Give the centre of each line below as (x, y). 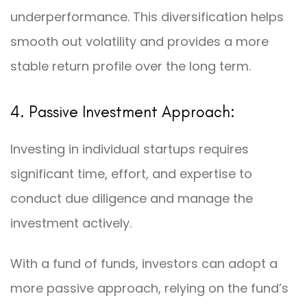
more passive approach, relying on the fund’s (149, 288)
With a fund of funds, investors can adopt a (144, 264)
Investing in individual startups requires (130, 149)
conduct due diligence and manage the (132, 198)
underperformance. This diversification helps (147, 16)
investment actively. (71, 223)
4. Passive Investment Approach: (123, 111)
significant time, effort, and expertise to (131, 173)
